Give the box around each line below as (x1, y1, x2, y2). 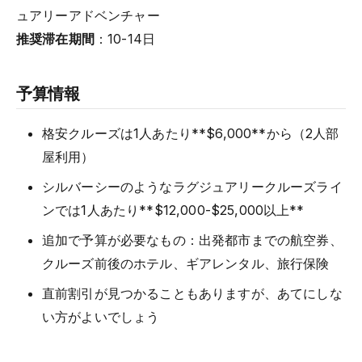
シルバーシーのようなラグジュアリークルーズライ (42, 178, 343, 195)
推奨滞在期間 (16, 30, 95, 47)
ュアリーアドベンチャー (16, 6, 160, 23)
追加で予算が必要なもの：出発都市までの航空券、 (42, 231, 343, 248)
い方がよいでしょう (42, 308, 160, 325)
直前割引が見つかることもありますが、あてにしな (42, 284, 343, 301)
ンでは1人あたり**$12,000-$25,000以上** (42, 201, 305, 218)
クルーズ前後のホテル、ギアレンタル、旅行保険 (42, 255, 330, 271)
